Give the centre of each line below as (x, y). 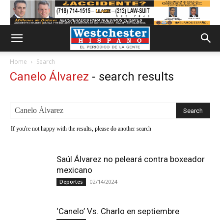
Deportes (71, 182)
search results (136, 77)
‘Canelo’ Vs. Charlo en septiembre (118, 211)
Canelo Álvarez (49, 77)
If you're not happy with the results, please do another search (81, 129)
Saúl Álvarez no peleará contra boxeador (131, 159)
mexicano (74, 170)
